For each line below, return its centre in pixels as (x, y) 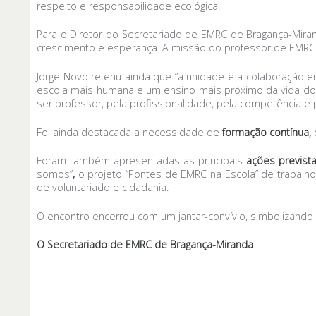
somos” (55, 174)
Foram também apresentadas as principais (142, 161)
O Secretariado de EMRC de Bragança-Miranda (145, 245)
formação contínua (266, 132)
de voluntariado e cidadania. (103, 188)
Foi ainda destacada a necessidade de (129, 132)
